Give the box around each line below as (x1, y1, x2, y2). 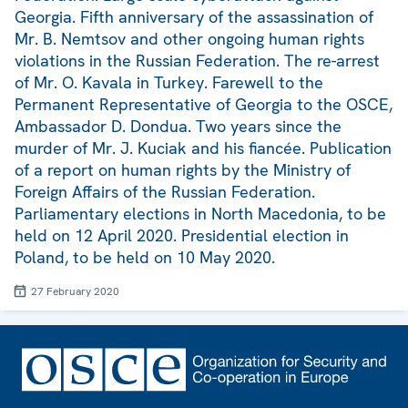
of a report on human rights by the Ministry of (15, 159, 351, 181)
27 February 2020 (31, 284, 119, 300)
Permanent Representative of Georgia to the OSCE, (15, 94, 393, 116)
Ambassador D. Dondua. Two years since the (15, 116, 342, 138)
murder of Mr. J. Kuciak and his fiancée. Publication (15, 138, 392, 159)
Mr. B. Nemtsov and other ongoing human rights (15, 28, 364, 50)
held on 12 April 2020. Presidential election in (15, 225, 349, 247)
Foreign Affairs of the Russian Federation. (15, 181, 315, 203)
